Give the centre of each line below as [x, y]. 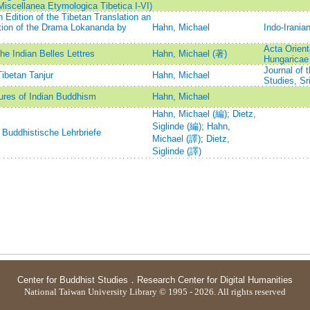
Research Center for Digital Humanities [215, 280]
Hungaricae [286, 59]
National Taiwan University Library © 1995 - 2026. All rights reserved [155, 292]
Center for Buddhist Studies [73, 280]
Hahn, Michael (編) [189, 114]
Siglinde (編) [176, 126]
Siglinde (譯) [176, 151]
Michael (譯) [176, 139]
